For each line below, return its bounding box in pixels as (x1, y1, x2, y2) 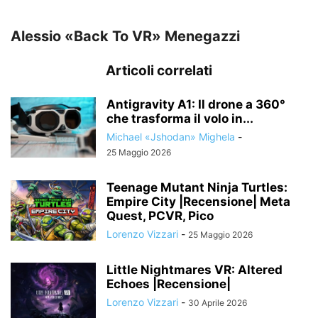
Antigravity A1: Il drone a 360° (106, 97, 285, 111)
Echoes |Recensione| (106, 276, 231, 291)
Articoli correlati (106, 62, 212, 79)
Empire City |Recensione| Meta (106, 194, 290, 209)
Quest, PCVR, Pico (106, 208, 214, 223)
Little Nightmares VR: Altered (106, 262, 283, 277)
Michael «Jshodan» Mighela (106, 130, 235, 143)
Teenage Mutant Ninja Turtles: (106, 180, 287, 194)
